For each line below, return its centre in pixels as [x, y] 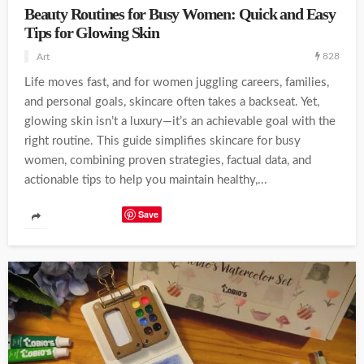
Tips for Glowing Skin [92, 33]
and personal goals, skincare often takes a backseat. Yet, [172, 102]
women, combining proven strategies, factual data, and [168, 161]
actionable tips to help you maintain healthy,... [146, 180]
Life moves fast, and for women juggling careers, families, [177, 83]
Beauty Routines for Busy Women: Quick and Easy [180, 15]
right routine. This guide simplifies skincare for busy [162, 141]
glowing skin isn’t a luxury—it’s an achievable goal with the [180, 122]
